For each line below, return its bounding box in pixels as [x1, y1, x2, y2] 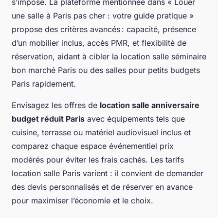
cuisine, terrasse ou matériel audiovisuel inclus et [12, 127, 191, 138]
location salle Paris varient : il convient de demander [12, 168, 203, 179]
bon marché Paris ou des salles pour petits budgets [12, 65, 200, 75]
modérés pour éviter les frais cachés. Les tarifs [12, 155, 184, 165]
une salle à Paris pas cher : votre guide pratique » [12, 11, 194, 21]
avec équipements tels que [85, 114, 185, 124]
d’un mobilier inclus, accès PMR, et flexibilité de [12, 38, 186, 48]
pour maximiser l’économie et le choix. [12, 196, 153, 206]
